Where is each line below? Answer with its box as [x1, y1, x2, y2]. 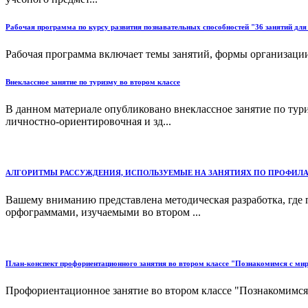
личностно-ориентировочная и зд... [5, 115, 171, 127]
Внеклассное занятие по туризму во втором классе [5, 77, 180, 86]
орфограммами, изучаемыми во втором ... [5, 206, 201, 218]
